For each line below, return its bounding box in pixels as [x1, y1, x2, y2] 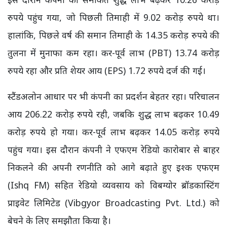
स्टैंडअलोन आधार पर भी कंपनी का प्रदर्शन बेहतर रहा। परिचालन [8, 90, 219, 102]
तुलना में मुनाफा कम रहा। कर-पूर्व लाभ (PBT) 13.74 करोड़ [8, 46, 219, 59]
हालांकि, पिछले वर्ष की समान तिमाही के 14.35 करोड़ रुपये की [8, 28, 219, 41]
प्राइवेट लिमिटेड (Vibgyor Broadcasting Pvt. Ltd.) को [8, 196, 219, 209]
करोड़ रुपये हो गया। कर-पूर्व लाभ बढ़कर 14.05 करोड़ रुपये [8, 125, 219, 138]
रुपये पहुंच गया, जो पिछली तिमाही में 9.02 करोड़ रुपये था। [8, 11, 219, 23]
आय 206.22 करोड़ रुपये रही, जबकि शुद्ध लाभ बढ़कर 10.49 [8, 107, 219, 120]
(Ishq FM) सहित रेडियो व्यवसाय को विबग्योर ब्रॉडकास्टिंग [8, 178, 219, 191]
